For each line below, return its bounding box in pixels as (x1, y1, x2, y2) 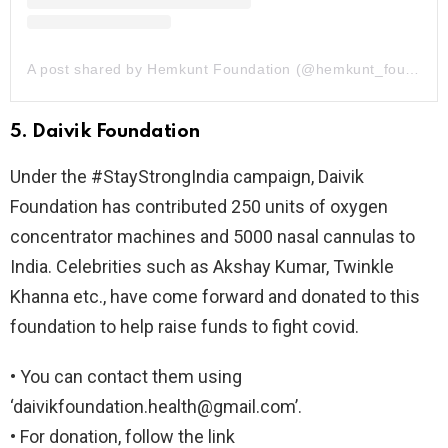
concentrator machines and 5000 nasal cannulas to (10, 226, 415, 248)
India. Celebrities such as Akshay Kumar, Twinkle (10, 256, 394, 278)
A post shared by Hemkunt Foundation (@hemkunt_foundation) (405, 61, 420, 78)
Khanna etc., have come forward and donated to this (10, 286, 420, 308)
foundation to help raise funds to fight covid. (10, 316, 359, 338)
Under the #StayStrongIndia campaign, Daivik (10, 166, 364, 188)
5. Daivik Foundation (10, 122, 200, 142)
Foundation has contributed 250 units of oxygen (10, 196, 388, 218)
